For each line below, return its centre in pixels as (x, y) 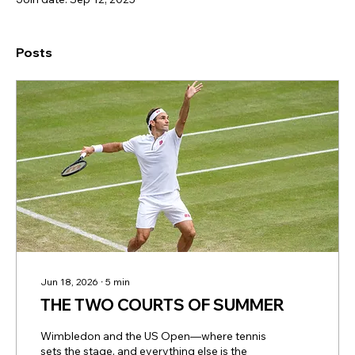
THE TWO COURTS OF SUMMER (162, 305)
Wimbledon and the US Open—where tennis (153, 336)
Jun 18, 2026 (69, 282)
